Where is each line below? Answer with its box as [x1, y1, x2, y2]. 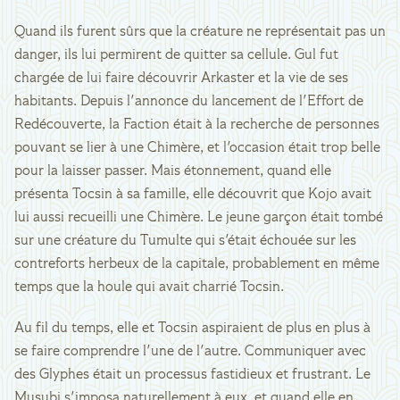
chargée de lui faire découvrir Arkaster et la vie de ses [14, 71, 348, 86]
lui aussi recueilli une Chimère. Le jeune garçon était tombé [14, 211, 383, 225]
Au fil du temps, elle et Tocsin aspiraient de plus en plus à [14, 321, 371, 336]
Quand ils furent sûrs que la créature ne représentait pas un [14, 25, 386, 39]
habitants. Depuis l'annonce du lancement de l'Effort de [14, 95, 363, 109]
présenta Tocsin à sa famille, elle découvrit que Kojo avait [14, 187, 371, 202]
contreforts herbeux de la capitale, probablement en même [14, 257, 379, 271]
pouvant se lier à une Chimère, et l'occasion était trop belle [14, 141, 380, 155]
